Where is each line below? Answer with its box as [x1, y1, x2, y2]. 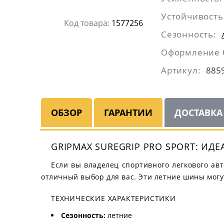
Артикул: [161, 64, 201, 76]
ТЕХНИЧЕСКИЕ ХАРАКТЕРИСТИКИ [51, 193, 176, 203]
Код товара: [63, 17, 109, 29]
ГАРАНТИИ [104, 106, 152, 119]
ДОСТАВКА [174, 106, 222, 119]
